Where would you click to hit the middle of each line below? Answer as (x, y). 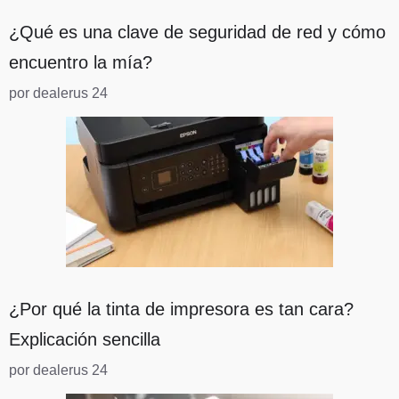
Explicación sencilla (85, 340)
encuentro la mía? (81, 63)
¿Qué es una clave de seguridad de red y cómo (197, 33)
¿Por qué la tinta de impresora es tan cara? (181, 309)
